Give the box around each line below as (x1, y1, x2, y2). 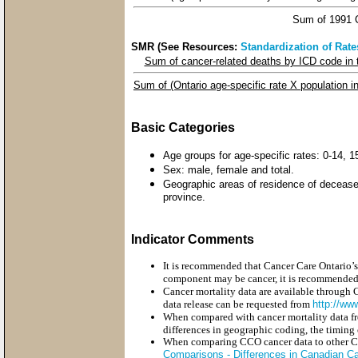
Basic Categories (131, 120, 235, 134)
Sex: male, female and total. (163, 163, 294, 176)
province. (163, 190, 205, 205)
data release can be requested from (163, 297, 312, 310)
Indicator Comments (131, 232, 254, 246)
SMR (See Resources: (131, 40, 241, 53)
